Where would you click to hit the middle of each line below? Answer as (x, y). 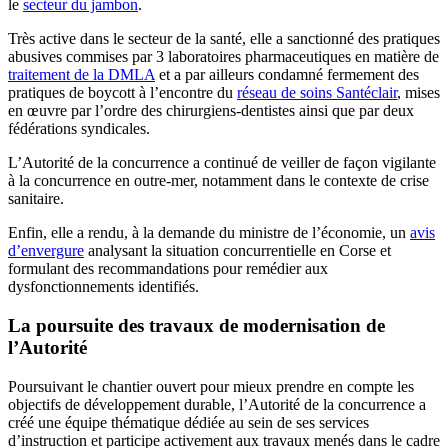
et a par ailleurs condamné (239, 75)
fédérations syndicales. (79, 129)
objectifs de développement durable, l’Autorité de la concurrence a (217, 404)
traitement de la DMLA (81, 75)
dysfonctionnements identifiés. (103, 287)
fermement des (373, 75)
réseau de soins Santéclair (317, 93)
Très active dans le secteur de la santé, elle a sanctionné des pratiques (224, 39)
